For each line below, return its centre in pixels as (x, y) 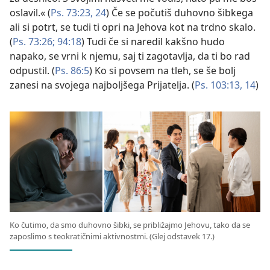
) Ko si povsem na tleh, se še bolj (162, 70)
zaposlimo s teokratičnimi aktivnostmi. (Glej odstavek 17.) (112, 237)
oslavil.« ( (30, 12)
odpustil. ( (32, 70)
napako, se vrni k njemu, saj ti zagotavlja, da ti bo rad (130, 56)
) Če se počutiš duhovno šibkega (180, 12)
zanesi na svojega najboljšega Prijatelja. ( (102, 85)
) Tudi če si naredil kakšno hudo (153, 41)
